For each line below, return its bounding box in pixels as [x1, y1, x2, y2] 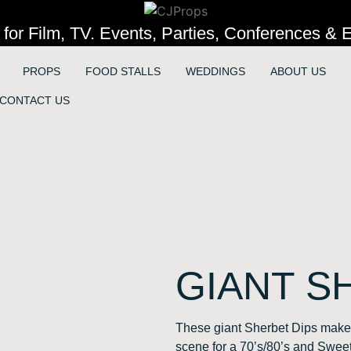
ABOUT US [270, 65, 326, 78]
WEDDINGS [185, 65, 245, 78]
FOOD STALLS [85, 65, 161, 78]
